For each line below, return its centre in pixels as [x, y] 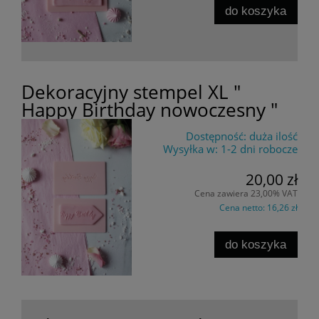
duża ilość [273, 136]
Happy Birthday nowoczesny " [150, 110]
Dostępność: [216, 136]
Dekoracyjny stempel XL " [131, 92]
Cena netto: [243, 207]
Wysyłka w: [190, 149]
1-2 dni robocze [259, 149]
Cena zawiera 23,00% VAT [246, 193]
